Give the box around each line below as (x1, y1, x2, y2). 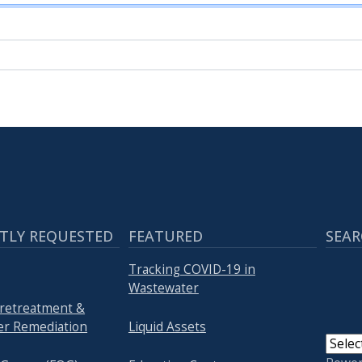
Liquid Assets (128, 318, 206, 336)
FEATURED (128, 226, 203, 246)
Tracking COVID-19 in (128, 261, 255, 279)
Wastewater (128, 280, 199, 297)
